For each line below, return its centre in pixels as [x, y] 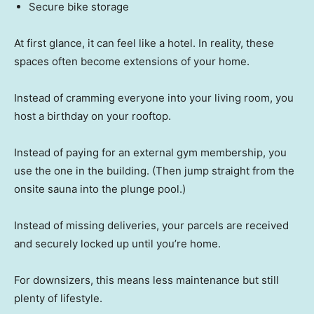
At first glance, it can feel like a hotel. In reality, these [144, 43]
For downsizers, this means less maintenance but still [146, 280]
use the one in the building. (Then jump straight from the [154, 171]
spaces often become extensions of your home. [132, 62]
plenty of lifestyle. [58, 299]
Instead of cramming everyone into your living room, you [154, 98]
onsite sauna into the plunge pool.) [100, 189]
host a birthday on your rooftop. [93, 116]
